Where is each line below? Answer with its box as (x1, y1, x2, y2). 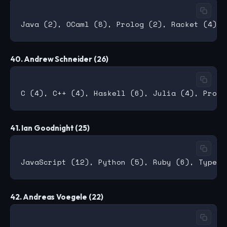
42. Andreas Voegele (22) (10, 192, 103, 202)
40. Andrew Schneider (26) (10, 54, 109, 64)
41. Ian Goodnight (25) (10, 123, 90, 133)
